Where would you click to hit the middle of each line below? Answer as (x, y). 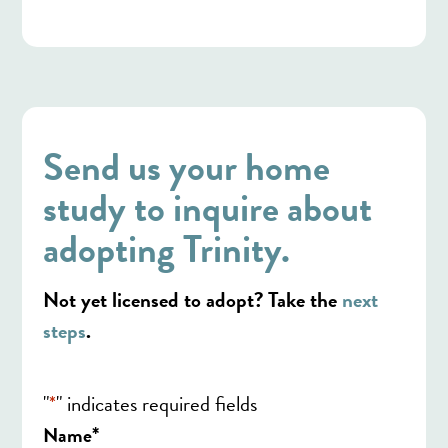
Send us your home (186, 166)
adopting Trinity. (166, 248)
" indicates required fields (156, 403)
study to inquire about (207, 207)
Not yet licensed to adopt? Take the (192, 299)
